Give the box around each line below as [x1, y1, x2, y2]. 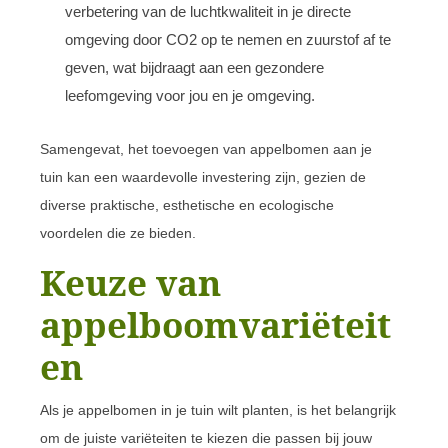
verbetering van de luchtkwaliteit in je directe [65, 2, 351, 20]
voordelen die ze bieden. [40, 224, 196, 241]
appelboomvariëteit [40, 300, 391, 348]
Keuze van [40, 258, 221, 306]
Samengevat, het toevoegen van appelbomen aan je [40, 140, 372, 157]
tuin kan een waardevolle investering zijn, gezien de [40, 168, 366, 185]
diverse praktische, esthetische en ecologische [40, 196, 334, 213]
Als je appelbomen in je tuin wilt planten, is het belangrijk [40, 401, 396, 418]
